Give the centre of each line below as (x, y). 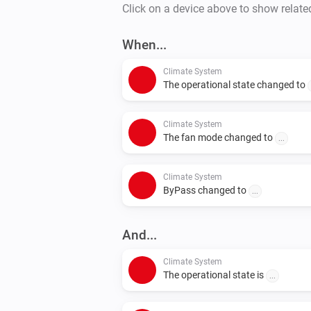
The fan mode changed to (219, 137)
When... (144, 44)
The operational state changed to (235, 84)
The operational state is (215, 275)
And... (140, 235)
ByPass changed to (206, 190)
